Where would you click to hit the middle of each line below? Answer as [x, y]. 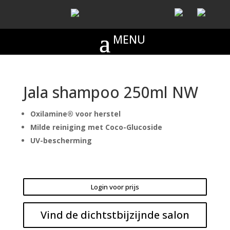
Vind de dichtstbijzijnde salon [115, 215]
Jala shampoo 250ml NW [110, 92]
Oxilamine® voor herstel [75, 114]
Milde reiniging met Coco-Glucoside [96, 127]
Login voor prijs [115, 187]
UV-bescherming [61, 140]
